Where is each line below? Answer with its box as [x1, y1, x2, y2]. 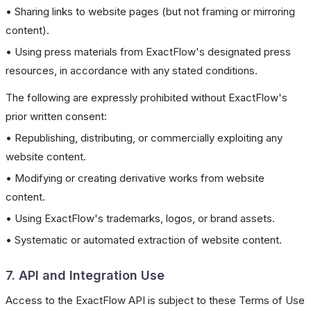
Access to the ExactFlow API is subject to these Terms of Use [6, 294, 305, 307]
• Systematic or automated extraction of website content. [6, 233, 282, 246]
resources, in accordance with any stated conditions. [6, 64, 258, 77]
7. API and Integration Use [6, 268, 165, 283]
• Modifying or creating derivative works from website [6, 171, 264, 185]
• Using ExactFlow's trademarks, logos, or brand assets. [6, 212, 275, 225]
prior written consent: [6, 110, 107, 123]
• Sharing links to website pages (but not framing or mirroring [6, 5, 295, 18]
